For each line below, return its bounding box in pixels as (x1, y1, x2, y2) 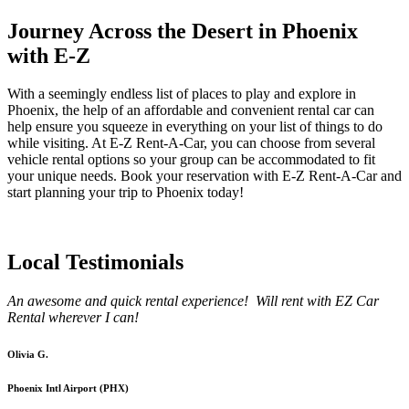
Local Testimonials (7, 250, 184, 275)
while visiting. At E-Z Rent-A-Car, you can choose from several (7, 135, 375, 152)
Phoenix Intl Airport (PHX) (7, 383, 129, 394)
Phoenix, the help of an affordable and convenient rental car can (7, 102, 374, 119)
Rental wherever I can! (7, 309, 139, 326)
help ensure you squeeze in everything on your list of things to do (7, 119, 383, 135)
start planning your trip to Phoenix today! (7, 184, 244, 201)
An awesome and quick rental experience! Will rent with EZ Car (7, 293, 379, 309)
